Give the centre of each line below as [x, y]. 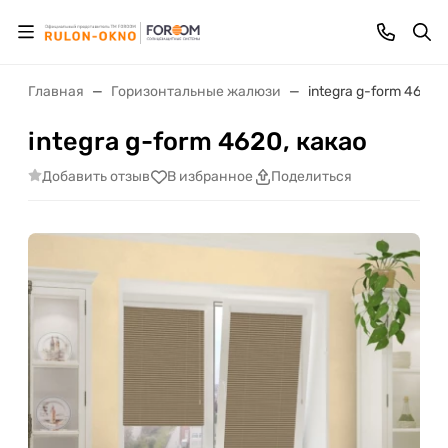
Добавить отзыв [95, 176]
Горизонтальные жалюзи [196, 91]
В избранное [209, 177]
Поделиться [311, 177]
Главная [56, 91]
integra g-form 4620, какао [197, 141]
